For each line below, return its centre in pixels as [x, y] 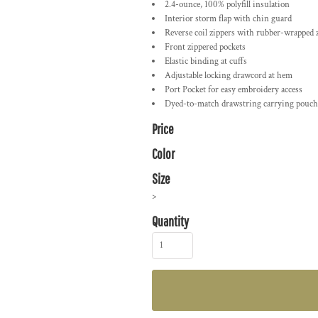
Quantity [170, 221]
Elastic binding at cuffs [206, 61]
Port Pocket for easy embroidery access [234, 90]
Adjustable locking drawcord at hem [229, 76]
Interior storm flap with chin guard [228, 19]
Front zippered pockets [205, 47]
